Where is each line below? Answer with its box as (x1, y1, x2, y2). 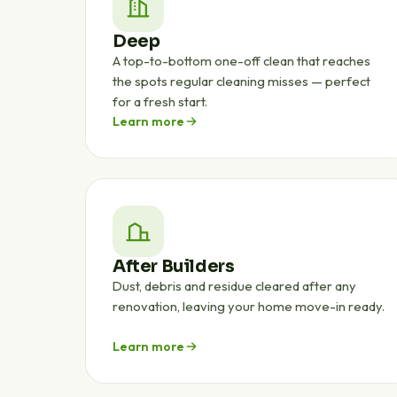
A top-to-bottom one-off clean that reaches (113, 52, 370, 69)
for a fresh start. (113, 93, 207, 110)
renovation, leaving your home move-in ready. (113, 298, 385, 315)
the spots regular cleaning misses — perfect (113, 73, 370, 90)
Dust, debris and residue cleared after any (113, 277, 356, 294)
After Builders (113, 255, 235, 277)
